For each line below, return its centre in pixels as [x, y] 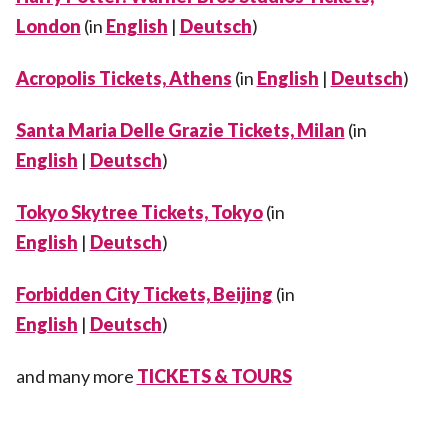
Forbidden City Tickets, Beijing [144, 293]
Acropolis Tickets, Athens [123, 77]
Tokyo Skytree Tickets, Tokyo [139, 211]
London [48, 25]
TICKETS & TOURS [214, 375]
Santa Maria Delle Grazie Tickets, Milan [180, 129]
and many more [76, 375]
